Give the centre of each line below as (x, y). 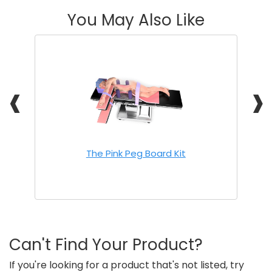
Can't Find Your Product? (106, 244)
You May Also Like (136, 20)
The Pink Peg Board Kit (136, 154)
